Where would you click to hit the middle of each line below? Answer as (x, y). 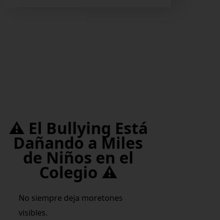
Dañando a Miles (78, 143)
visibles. (33, 212)
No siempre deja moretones (71, 198)
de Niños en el (78, 158)
